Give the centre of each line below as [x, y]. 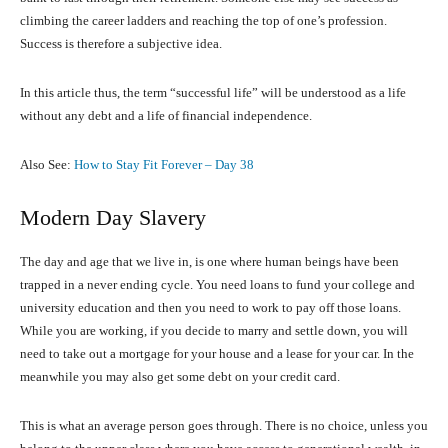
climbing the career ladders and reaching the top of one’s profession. [203, 21]
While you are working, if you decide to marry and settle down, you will [214, 331]
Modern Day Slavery [113, 218]
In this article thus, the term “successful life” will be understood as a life [213, 93]
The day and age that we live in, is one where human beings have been [209, 262]
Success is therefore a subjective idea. [121, 44]
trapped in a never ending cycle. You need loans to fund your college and [217, 285]
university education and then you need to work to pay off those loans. [210, 308]
